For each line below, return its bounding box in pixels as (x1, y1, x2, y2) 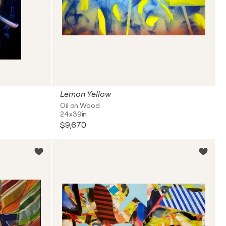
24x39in (60, 110, 87, 118)
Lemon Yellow (60, 90, 111, 99)
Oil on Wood (60, 101, 100, 109)
